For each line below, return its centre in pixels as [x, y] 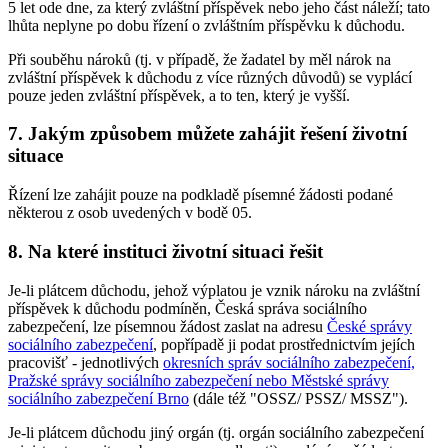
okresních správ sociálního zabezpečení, [289, 362]
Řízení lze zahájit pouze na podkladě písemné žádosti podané [200, 195]
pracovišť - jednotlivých [85, 362]
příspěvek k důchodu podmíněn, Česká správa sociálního [187, 308]
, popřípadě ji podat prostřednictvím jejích [284, 344]
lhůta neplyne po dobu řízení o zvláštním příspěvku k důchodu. [206, 25]
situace [35, 156]
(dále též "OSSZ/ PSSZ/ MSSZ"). [298, 398]
